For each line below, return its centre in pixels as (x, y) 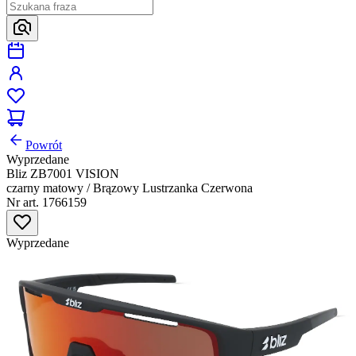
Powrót (44, 145)
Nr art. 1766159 (46, 202)
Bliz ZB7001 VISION (63, 173)
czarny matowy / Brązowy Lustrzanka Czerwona (130, 188)
